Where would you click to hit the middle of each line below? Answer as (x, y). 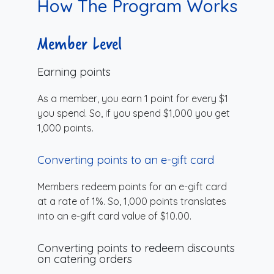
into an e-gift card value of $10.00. (114, 216)
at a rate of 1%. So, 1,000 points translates (132, 201)
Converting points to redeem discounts (136, 248)
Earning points (74, 72)
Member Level (80, 43)
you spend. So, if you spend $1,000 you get (134, 113)
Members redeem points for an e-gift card (132, 186)
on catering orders (85, 259)
